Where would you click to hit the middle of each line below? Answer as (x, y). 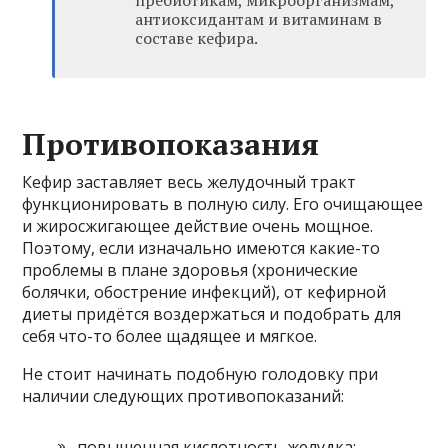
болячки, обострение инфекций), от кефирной (204, 291)
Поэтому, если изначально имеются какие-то (201, 247)
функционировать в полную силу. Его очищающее (223, 203)
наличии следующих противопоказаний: (183, 395)
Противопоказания (171, 143)
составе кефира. (197, 37)
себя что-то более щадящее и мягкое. (170, 335)
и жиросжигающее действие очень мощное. (198, 225)
